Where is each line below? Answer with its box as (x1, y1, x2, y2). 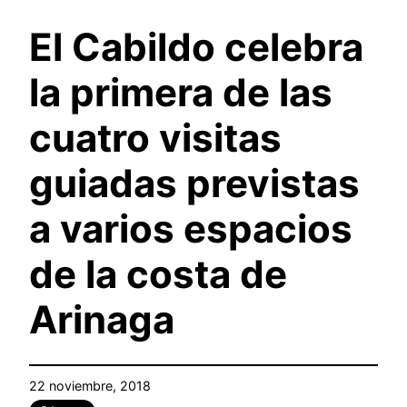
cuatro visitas (29, 114, 282, 162)
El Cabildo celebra (29, 24, 363, 71)
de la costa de (29, 251, 287, 298)
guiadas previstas (29, 160, 360, 207)
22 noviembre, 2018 (29, 378, 151, 394)
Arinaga (29, 296, 174, 343)
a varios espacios (29, 205, 352, 253)
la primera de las (29, 69, 333, 116)
